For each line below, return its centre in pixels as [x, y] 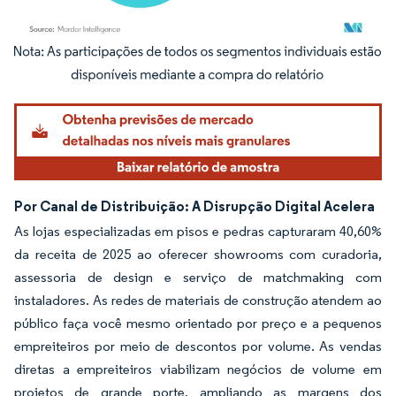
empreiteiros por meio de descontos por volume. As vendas [198, 346]
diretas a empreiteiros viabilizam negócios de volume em [198, 369]
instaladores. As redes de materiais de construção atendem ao [198, 301]
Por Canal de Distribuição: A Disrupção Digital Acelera [194, 206]
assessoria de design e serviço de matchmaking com [198, 278]
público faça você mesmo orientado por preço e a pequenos [198, 324]
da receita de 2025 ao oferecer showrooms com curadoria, [198, 255]
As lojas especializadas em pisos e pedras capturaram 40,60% [198, 232]
